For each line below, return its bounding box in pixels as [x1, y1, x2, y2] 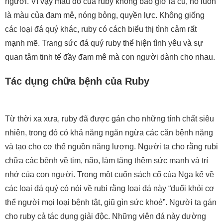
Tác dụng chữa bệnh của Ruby [5, 76, 149, 87]
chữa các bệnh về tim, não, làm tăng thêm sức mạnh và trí [5, 156, 208, 165]
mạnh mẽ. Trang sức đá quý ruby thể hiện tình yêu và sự [5, 39, 203, 48]
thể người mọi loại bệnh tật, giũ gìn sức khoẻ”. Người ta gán [5, 198, 217, 207]
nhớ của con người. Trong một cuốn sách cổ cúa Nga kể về [5, 170, 214, 179]
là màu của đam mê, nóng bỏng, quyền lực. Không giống [5, 11, 205, 20]
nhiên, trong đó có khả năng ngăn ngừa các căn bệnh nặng [5, 128, 213, 137]
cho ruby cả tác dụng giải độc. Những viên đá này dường [5, 212, 206, 221]
